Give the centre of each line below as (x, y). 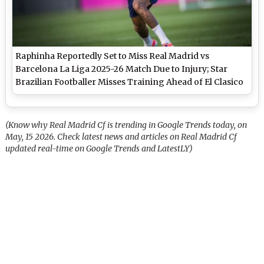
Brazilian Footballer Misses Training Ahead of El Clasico (130, 82)
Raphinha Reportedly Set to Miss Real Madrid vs (113, 56)
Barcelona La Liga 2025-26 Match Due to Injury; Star (122, 69)
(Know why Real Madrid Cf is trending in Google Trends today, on (126, 125)
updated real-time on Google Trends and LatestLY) (99, 149)
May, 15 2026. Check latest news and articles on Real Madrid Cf (121, 137)
